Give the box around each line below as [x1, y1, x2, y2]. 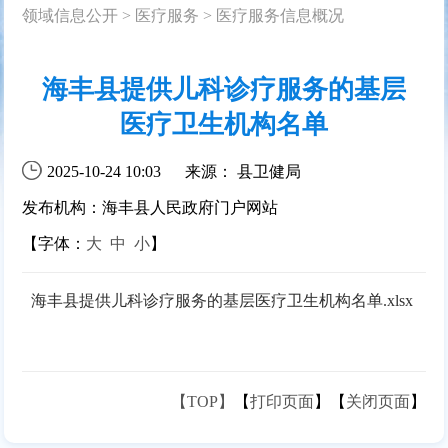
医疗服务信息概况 [216, 6, 345, 24]
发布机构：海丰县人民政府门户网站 [22, 198, 279, 216]
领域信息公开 [22, 6, 119, 24]
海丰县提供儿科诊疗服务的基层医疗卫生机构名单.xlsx [30, 291, 413, 309]
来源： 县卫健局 [185, 162, 302, 180]
